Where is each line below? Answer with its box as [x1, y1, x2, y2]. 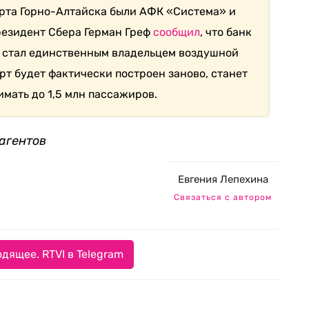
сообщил [153, 26, 201, 39]
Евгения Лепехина [177, 173, 268, 186]
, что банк [200, 26, 252, 39]
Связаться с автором [174, 192, 272, 202]
